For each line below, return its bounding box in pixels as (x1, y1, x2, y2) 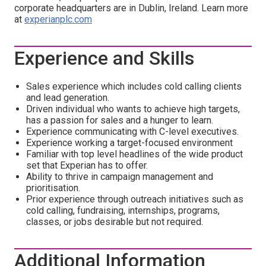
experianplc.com (24, 14, 92, 25)
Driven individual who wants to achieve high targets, (26, 103, 240, 115)
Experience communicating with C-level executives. (26, 126, 239, 137)
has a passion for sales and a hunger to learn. (26, 115, 213, 126)
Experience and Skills (14, 47, 194, 69)
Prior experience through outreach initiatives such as (26, 194, 243, 205)
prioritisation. (26, 182, 80, 194)
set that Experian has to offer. (26, 160, 148, 171)
